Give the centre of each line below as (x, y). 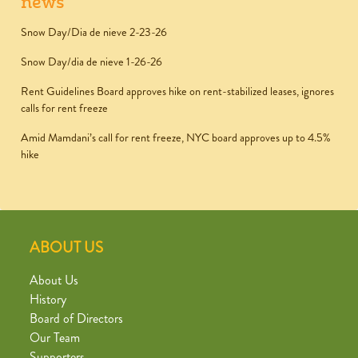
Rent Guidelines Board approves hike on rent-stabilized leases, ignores (177, 91)
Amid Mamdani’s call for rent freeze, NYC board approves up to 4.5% (176, 138)
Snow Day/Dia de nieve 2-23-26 (94, 32)
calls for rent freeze (64, 108)
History (48, 300)
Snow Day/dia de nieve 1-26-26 (91, 62)
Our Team (55, 338)
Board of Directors (76, 319)
